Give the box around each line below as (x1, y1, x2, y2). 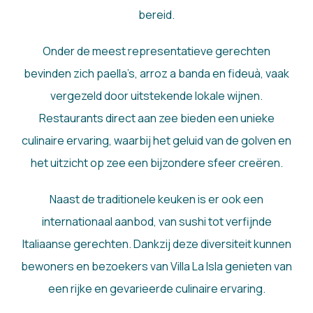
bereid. (138, 7, 175, 23)
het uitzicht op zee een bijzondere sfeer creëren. (30, 155, 283, 171)
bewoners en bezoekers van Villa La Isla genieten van (21, 259, 292, 275)
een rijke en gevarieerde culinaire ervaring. (48, 281, 265, 297)
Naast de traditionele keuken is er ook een (50, 191, 263, 208)
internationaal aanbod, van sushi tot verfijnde (41, 214, 272, 230)
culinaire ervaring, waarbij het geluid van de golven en (22, 133, 291, 149)
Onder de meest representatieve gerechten (43, 43, 270, 59)
